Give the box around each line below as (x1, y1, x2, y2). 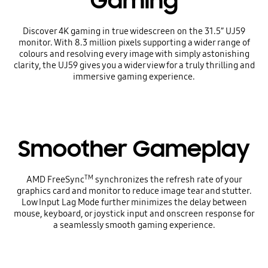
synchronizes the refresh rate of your (93, 174, 242, 185)
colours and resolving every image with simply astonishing (19, 48, 249, 59)
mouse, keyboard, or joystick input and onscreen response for (13, 208, 255, 220)
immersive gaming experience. (73, 71, 195, 82)
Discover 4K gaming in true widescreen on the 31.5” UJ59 (23, 25, 245, 36)
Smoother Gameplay (18, 135, 250, 164)
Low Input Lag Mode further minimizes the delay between (21, 197, 247, 208)
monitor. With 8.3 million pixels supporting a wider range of (18, 36, 250, 48)
